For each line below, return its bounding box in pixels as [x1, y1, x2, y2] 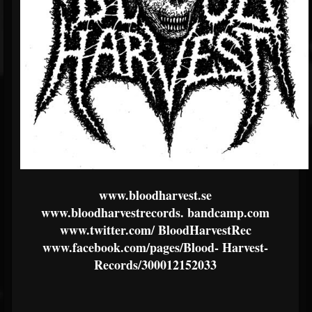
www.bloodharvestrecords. [41, 203, 184, 222]
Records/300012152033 [94, 256, 217, 274]
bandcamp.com [184, 203, 270, 222]
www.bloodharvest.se [99, 186, 212, 205]
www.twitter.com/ [59, 221, 155, 240]
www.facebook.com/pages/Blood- [42, 238, 219, 257]
